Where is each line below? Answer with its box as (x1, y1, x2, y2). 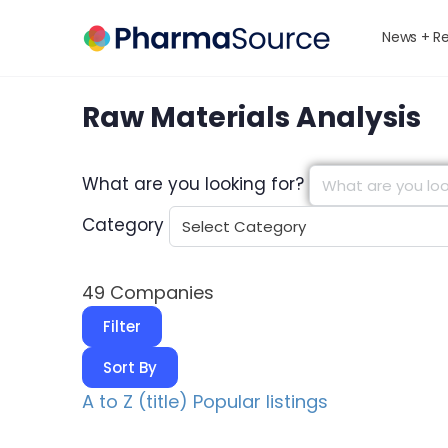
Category (82, 213, 164, 238)
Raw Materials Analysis (82, 98, 421, 137)
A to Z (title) (82, 389, 188, 414)
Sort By (103, 357, 157, 378)
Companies (105, 280, 214, 305)
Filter (103, 316, 141, 337)
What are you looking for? (82, 172, 304, 197)
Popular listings (193, 389, 328, 414)
